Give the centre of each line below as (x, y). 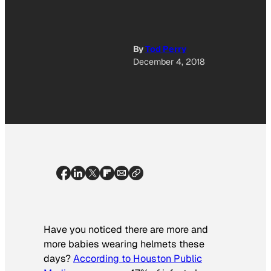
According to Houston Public (138, 258)
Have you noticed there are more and (126, 229)
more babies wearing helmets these (124, 244)
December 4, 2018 (169, 62)
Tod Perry (165, 49)
